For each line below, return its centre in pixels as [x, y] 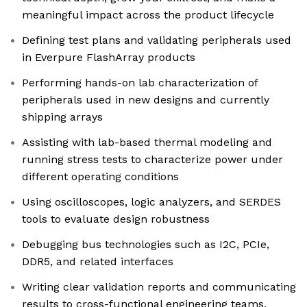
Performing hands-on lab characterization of [140, 83]
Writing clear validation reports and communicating [159, 287]
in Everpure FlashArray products [109, 58]
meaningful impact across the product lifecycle [148, 15]
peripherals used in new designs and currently [146, 100]
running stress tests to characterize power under [152, 160]
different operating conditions [100, 177]
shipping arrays [62, 117]
